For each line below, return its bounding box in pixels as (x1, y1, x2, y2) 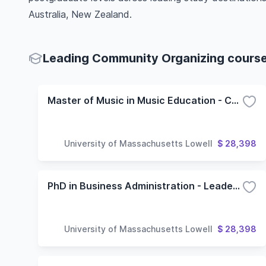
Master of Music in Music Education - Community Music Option (232, 94, 239, 106)
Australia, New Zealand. (28, 8, 132, 20)
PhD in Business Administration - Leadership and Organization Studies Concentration (233, 180, 240, 192)
